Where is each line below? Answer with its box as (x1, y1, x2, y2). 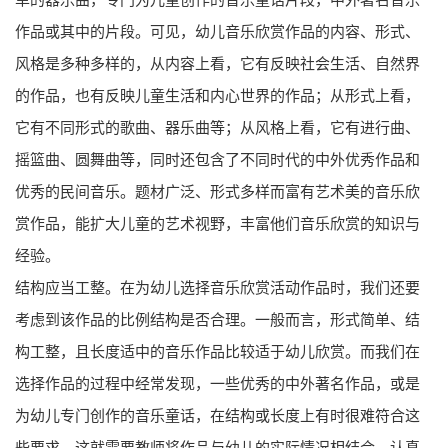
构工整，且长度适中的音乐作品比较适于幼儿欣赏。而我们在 (15, 343, 420, 360)
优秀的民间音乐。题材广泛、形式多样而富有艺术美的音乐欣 (15, 183, 420, 200)
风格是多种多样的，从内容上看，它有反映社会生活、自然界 (15, 55, 420, 72)
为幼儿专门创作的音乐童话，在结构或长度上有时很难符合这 (15, 407, 420, 424)
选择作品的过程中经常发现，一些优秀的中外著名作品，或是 (15, 375, 420, 392)
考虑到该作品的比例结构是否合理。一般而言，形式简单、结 (15, 311, 420, 328)
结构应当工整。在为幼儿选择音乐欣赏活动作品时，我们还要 (15, 279, 420, 296)
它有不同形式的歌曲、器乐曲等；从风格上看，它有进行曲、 (15, 119, 420, 136)
